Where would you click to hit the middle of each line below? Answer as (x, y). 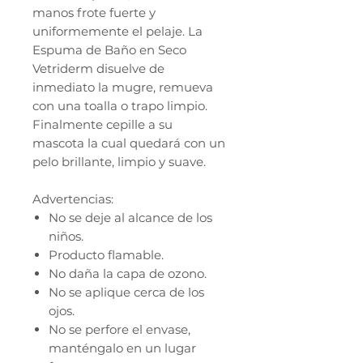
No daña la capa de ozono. (128, 274)
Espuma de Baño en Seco (109, 50)
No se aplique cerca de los (126, 293)
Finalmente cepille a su (102, 125)
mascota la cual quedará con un (129, 143)
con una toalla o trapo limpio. (120, 106)
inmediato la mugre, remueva (123, 88)
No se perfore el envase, (120, 330)
